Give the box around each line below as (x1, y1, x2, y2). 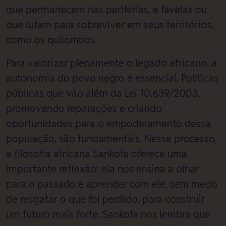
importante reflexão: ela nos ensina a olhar (6, 163, 199, 176)
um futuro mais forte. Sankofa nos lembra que (6, 208, 210, 221)
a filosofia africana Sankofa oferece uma (6, 148, 187, 160)
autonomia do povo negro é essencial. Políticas (6, 72, 218, 85)
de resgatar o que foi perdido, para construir (6, 193, 205, 206)
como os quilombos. (6, 34, 97, 46)
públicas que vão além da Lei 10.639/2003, (6, 87, 200, 100)
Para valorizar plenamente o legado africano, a (6, 57, 217, 70)
